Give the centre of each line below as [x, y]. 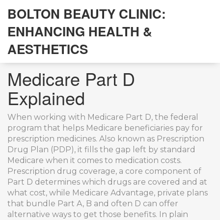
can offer [160, 204]
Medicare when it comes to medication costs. [95, 160]
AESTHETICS [48, 49]
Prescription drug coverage [61, 171]
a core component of [160, 171]
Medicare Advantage [113, 193]
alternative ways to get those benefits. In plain [98, 214]
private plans [182, 193]
